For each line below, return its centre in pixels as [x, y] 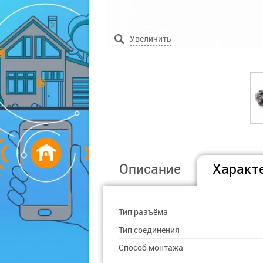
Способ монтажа [151, 248]
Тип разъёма [144, 212]
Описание [150, 169]
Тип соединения [149, 230]
